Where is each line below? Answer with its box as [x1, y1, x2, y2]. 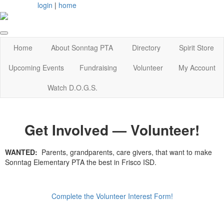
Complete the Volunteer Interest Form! [51, 190, 173, 201]
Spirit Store [179, 42, 214, 53]
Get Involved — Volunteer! [24, 119, 199, 140]
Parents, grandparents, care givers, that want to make [37, 146, 212, 157]
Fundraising [79, 62, 117, 73]
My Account [178, 62, 216, 73]
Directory [131, 42, 160, 53]
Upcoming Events [8, 62, 64, 73]
